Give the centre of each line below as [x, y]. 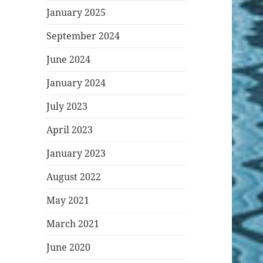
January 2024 [76, 83]
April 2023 [70, 130]
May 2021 [68, 200]
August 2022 [74, 177]
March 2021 [73, 224]
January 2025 [76, 13]
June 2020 [69, 247]
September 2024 [83, 36]
